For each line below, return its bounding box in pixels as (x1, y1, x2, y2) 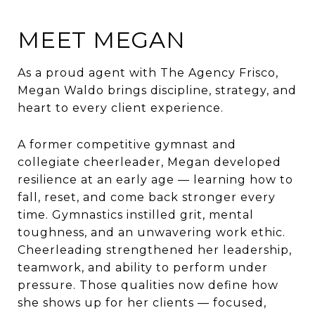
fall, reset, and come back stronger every (18, 190, 276, 204)
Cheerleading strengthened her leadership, (18, 243, 292, 257)
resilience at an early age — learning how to (18, 172, 293, 186)
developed (210, 155, 281, 169)
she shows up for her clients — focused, (18, 295, 266, 309)
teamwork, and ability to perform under (18, 260, 268, 274)
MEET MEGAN (18, 25, 186, 53)
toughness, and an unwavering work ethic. (18, 225, 285, 239)
